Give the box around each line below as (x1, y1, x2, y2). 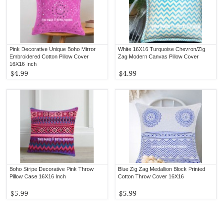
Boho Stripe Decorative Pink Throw (9, 166, 94, 172)
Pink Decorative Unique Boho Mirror (9, 46, 96, 52)
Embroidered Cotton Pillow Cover (9, 53, 89, 59)
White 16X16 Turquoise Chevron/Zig (118, 46, 206, 52)
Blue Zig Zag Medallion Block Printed (118, 166, 206, 172)
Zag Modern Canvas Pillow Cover (118, 53, 199, 59)
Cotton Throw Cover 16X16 (118, 173, 184, 179)
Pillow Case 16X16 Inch (9, 173, 66, 179)
